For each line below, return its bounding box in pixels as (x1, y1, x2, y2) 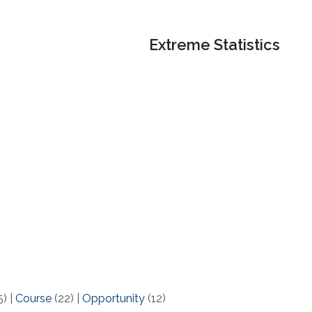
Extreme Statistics (149, 36, 281, 54)
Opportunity (81, 292, 145, 306)
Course (15, 292, 52, 306)
